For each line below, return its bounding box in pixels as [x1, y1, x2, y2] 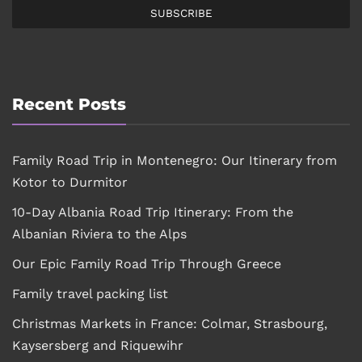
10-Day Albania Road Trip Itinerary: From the [12, 204, 293, 220]
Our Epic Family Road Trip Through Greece [12, 255, 281, 271]
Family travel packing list [12, 285, 168, 301]
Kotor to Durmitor [12, 174, 128, 190]
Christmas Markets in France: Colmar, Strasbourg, [12, 315, 327, 331]
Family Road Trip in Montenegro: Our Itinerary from [12, 152, 337, 168]
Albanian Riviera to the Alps [12, 225, 187, 242]
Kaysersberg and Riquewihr [12, 337, 183, 353]
